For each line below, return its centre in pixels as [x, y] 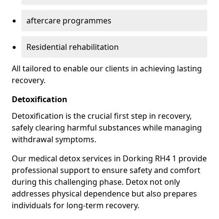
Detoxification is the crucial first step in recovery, [102, 116]
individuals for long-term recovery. [76, 205]
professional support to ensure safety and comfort [106, 170]
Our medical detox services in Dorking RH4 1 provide [109, 158]
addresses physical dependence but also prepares [104, 194]
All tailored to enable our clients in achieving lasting [107, 68]
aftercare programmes [69, 21]
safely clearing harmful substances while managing [107, 128]
